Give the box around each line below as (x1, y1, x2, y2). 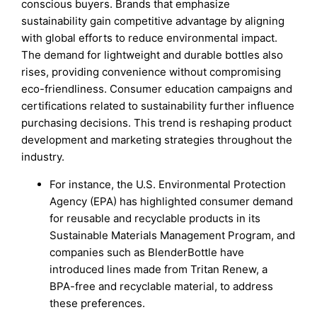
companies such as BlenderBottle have (50, 246, 245, 260)
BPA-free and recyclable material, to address (50, 279, 274, 294)
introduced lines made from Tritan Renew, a (50, 263, 268, 277)
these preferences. (50, 296, 146, 311)
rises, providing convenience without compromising (21, 65, 282, 79)
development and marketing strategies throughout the (21, 133, 293, 147)
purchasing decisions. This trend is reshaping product (21, 116, 292, 130)
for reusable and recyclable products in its (50, 212, 261, 226)
